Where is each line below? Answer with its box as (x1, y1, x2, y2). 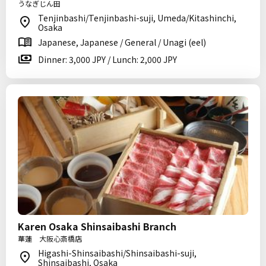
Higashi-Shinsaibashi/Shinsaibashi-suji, (38, 247, 197, 259)
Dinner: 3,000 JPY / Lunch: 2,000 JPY (38, 53, 177, 65)
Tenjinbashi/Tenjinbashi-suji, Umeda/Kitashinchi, (38, 12, 236, 24)
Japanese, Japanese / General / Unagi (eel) (38, 36, 206, 48)
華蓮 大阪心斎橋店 (18, 233, 82, 243)
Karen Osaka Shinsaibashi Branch (18, 219, 176, 233)
